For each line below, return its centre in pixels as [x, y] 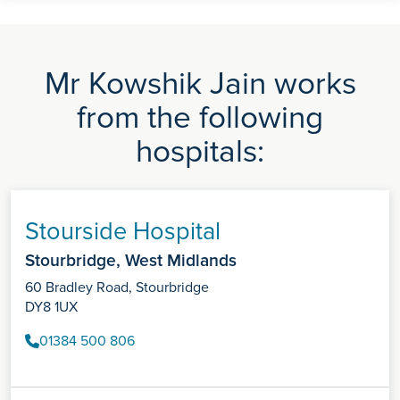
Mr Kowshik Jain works [200, 84]
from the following [200, 118]
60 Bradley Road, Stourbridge [117, 288]
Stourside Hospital [123, 232]
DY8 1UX [51, 308]
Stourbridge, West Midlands [131, 261]
